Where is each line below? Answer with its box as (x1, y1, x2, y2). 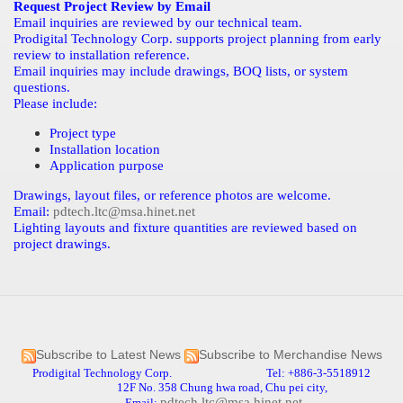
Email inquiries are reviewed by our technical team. (13, 14, 302, 31)
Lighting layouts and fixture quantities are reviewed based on (13, 219, 357, 236)
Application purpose (49, 157, 164, 174)
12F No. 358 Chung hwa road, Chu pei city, (73, 381, 352, 395)
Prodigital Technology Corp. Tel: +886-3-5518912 (32, 366, 371, 381)
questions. (13, 79, 70, 95)
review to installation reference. (13, 47, 190, 63)
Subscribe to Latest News (35, 348, 181, 363)
